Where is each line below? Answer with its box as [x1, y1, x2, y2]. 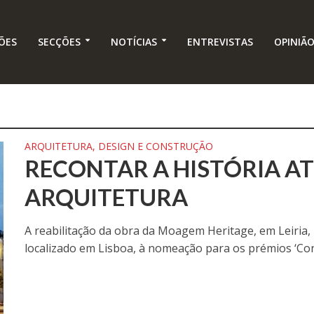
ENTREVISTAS [186, 35, 253, 49]
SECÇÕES [37, 35, 81, 49]
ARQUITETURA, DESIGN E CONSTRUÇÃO [25, 139, 214, 153]
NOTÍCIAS [110, 35, 157, 49]
